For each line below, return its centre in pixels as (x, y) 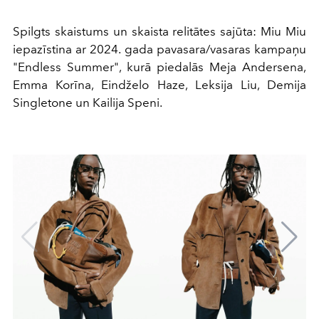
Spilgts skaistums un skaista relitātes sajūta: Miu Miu (159, 32)
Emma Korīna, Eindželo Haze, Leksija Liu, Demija (159, 85)
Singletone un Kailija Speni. (88, 103)
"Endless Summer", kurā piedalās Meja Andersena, (159, 67)
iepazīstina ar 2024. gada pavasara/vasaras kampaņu (159, 49)
